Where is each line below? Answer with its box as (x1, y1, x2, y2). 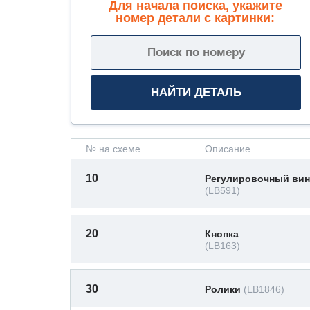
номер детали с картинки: (116, 10, 275, 25)
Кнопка (205, 228, 239, 239)
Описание (205, 143, 250, 154)
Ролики (205, 284, 244, 295)
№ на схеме (86, 143, 140, 154)
